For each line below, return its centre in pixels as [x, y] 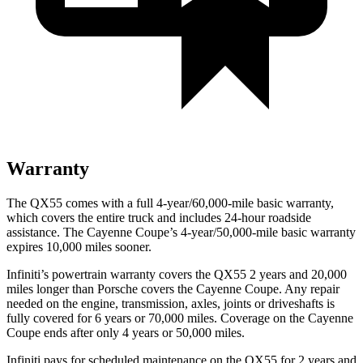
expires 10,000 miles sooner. [79, 246]
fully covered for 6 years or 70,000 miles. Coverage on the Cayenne [180, 318]
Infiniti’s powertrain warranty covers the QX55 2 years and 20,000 [177, 274]
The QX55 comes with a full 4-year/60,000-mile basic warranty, [170, 203]
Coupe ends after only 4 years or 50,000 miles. [126, 332]
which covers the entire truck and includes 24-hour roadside [159, 217]
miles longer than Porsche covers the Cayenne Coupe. [144, 288]
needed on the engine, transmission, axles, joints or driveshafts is [171, 303]
